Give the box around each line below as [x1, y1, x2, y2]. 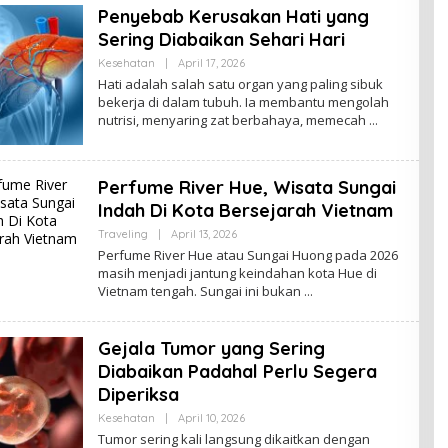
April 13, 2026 [170, 226, 237, 241]
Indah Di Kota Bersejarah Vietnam [97, 198, 393, 222]
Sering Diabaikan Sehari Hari [97, 27, 345, 51]
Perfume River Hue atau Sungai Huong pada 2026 [97, 245, 398, 264]
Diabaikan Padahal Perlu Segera [97, 359, 377, 383]
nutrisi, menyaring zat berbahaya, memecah [97, 110, 369, 129]
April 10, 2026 [177, 410, 245, 425]
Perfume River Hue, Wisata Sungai [97, 175, 396, 199]
